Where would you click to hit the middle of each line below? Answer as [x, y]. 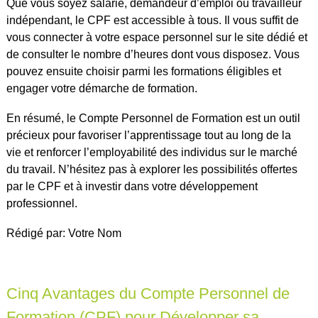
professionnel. [42, 204]
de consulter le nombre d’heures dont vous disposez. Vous [153, 55]
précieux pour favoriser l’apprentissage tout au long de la [148, 136]
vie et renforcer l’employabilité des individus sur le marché [152, 153]
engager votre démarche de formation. [102, 89]
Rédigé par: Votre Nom [64, 234]
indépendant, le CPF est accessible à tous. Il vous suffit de [152, 21]
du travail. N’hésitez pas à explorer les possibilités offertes [152, 170]
